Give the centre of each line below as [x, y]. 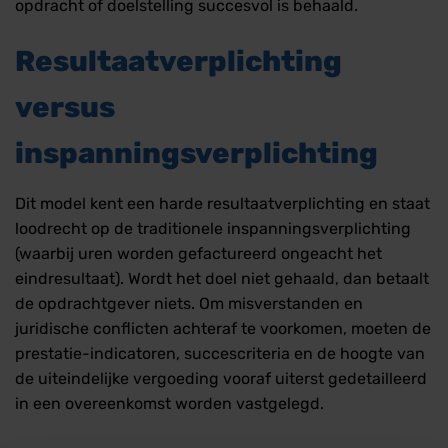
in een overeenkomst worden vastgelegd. [169, 403]
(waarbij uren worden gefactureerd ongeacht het [198, 253]
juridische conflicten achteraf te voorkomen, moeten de [223, 328]
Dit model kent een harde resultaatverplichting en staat [222, 203]
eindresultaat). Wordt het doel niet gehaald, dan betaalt [222, 278]
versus [65, 107]
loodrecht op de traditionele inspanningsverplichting [213, 228]
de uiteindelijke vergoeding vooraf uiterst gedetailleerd [221, 378]
